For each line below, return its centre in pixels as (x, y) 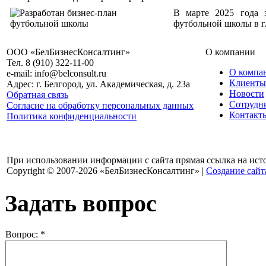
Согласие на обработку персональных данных (100, 106)
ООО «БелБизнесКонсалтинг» (68, 52)
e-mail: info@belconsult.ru (56, 74)
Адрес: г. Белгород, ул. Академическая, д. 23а (98, 84)
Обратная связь (37, 95)
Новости (247, 94)
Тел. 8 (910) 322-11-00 (50, 63)
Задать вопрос (81, 204)
